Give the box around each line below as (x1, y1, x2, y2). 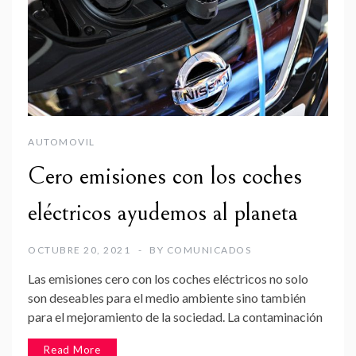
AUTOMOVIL (28, 135, 95, 148)
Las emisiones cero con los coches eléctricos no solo (28, 270, 308, 286)
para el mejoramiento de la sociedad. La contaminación (28, 308, 323, 324)
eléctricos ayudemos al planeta (28, 198, 298, 227)
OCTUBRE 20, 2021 (28, 243, 130, 256)
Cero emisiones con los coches (28, 161, 302, 191)
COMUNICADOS (166, 243, 251, 256)
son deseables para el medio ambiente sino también (28, 289, 306, 305)
